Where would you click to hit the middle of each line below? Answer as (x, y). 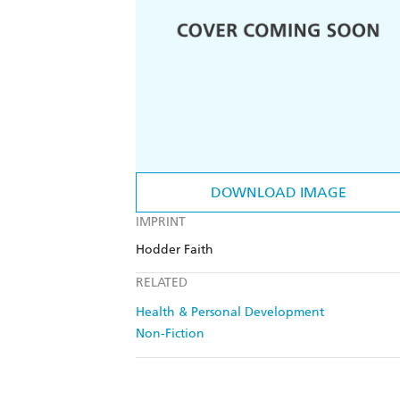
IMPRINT (161, 222)
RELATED (162, 283)
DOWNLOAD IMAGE (279, 193)
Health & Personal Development (230, 312)
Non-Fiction (170, 334)
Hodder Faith (175, 250)
